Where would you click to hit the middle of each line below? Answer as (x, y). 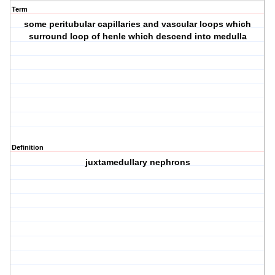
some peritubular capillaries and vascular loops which (138, 24)
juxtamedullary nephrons (137, 162)
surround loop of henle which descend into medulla (137, 37)
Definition (28, 148)
